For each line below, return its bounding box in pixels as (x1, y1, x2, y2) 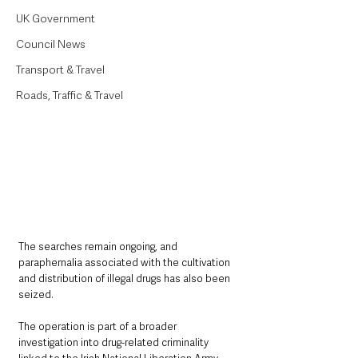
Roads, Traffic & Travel (16, 88, 123, 102)
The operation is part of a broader (18, 319, 179, 333)
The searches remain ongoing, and (18, 239, 180, 253)
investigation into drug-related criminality (18, 335, 211, 349)
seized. (18, 287, 54, 301)
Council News (16, 37, 86, 51)
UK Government (16, 11, 95, 26)
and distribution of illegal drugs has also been (18, 271, 233, 285)
